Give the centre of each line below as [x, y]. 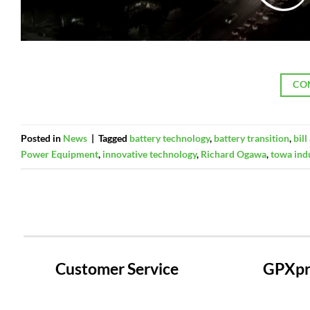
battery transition [252, 138]
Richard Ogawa [234, 154]
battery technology [170, 138]
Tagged [114, 138]
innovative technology [149, 154]
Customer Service [117, 268]
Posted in [42, 138]
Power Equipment [60, 154]
